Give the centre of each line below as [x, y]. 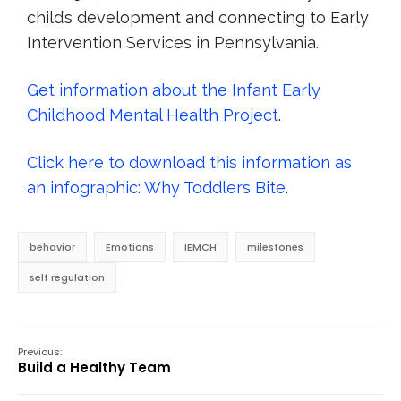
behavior [52, 247]
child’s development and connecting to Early [198, 17]
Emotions [130, 247]
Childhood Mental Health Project [153, 115]
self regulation [67, 277]
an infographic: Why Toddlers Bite [156, 188]
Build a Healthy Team [94, 367]
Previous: [40, 352]
